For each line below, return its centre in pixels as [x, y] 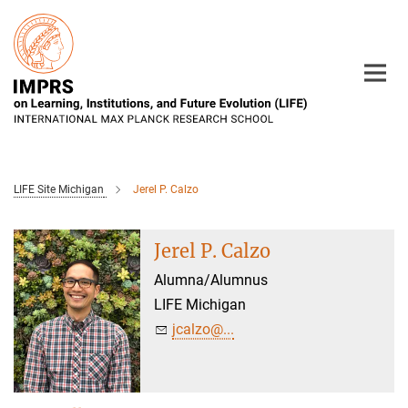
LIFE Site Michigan [59, 189]
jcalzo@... [204, 329]
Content [30, 41]
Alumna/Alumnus [211, 280]
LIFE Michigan [200, 305]
